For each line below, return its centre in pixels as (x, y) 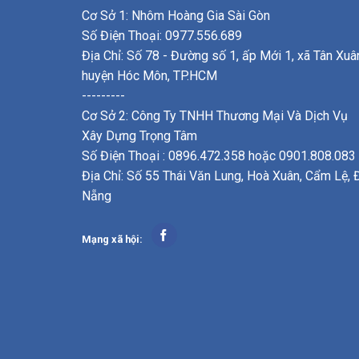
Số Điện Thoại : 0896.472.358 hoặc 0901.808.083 (219, 156)
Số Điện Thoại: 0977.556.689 (162, 36)
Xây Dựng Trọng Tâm (139, 136)
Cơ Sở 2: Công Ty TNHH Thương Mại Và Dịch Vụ (215, 116)
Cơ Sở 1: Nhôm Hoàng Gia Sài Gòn (176, 16)
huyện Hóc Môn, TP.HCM (149, 76)
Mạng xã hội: (112, 240)
